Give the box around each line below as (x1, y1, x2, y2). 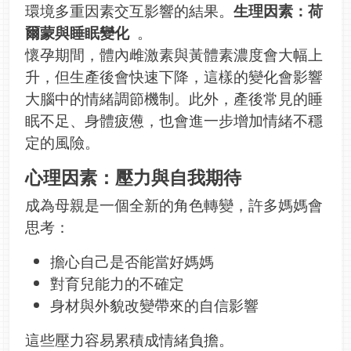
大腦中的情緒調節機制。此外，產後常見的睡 (25, 88, 323, 110)
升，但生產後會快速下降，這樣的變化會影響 (25, 66, 323, 88)
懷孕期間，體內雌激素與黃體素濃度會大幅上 (25, 44, 323, 66)
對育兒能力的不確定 (50, 273, 184, 295)
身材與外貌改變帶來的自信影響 (50, 295, 259, 317)
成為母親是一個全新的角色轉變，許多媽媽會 (25, 194, 323, 216)
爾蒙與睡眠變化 (25, 22, 129, 44)
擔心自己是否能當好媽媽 (50, 251, 214, 273)
